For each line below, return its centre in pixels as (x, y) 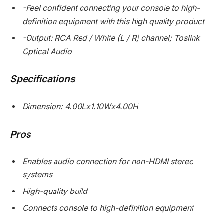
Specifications (42, 79)
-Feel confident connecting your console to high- (111, 8)
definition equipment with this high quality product (113, 21)
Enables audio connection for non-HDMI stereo (108, 162)
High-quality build (55, 192)
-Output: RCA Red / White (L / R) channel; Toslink (111, 38)
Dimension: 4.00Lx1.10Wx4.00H (80, 106)
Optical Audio (47, 51)
